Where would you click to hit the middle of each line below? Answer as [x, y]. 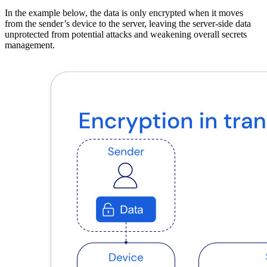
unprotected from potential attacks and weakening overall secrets [126, 35]
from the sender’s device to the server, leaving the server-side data [128, 24]
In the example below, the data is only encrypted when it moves [124, 13]
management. [30, 45]
